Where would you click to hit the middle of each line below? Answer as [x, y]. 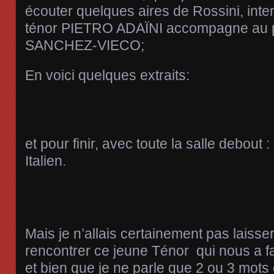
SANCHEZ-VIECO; [85, 45]
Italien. [46, 161]
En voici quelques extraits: [107, 75]
